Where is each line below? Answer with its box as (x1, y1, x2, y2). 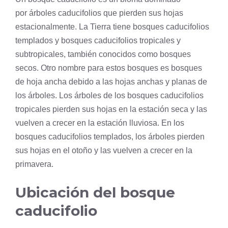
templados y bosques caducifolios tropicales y (15, 36, 181, 45)
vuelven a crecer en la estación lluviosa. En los (15, 119, 184, 128)
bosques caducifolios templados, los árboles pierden (15, 132, 205, 141)
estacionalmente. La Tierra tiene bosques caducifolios (15, 22, 209, 32)
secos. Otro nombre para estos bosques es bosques (15, 64, 202, 73)
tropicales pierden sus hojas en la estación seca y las (15, 105, 207, 114)
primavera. (15, 160, 53, 169)
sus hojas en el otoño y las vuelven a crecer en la (15, 146, 192, 155)
